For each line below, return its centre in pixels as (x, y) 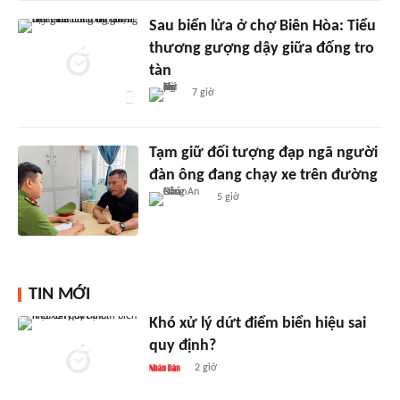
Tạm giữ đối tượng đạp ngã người (263, 153)
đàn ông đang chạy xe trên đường (263, 175)
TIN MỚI (59, 294)
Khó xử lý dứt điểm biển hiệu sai (257, 323)
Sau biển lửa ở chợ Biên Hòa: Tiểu (262, 26)
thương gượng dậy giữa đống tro (261, 49)
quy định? (182, 346)
